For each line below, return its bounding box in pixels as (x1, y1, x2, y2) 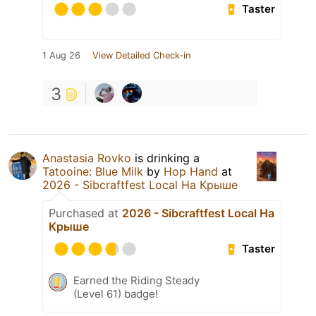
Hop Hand (164, 164, 218, 178)
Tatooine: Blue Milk (42, 164, 143, 178)
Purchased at (49, 205, 122, 220)
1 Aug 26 (42, 49, 80, 61)
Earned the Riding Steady (73, 273, 200, 287)
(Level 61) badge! (73, 286, 158, 300)
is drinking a (131, 150, 200, 165)
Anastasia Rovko (42, 150, 131, 165)
